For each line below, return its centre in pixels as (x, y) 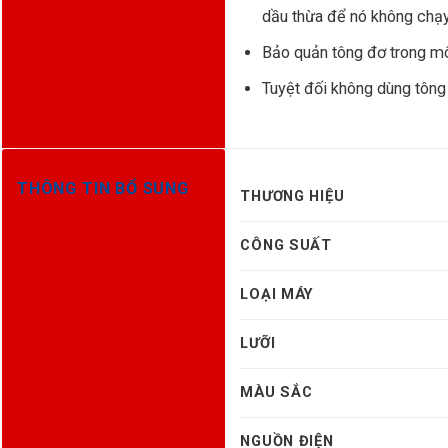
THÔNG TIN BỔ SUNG (103, 188)
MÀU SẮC (276, 392)
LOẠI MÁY (277, 294)
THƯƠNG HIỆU (292, 196)
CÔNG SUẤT (286, 245)
